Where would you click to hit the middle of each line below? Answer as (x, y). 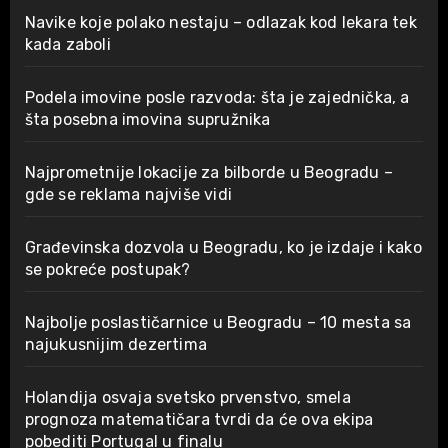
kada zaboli (67, 44)
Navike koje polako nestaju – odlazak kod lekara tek (220, 22)
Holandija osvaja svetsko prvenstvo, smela (187, 397)
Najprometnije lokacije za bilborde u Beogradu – (208, 172)
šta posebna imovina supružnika (147, 119)
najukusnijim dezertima (115, 344)
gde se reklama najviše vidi (128, 194)
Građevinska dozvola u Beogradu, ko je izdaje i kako (223, 247)
